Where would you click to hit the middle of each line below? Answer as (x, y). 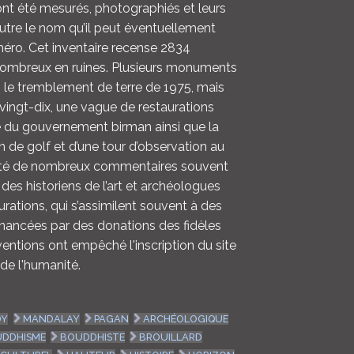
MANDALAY (51, 319)
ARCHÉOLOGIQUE (185, 319)
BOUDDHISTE (92, 337)
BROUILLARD (170, 337)
